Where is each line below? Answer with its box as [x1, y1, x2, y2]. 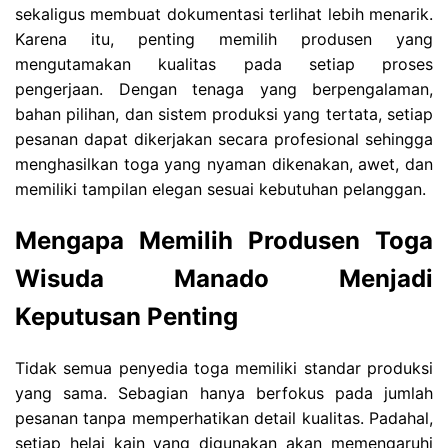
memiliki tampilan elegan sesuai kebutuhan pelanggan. [15, 178, 426, 199]
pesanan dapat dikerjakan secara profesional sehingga [15, 128, 433, 149]
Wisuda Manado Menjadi [15, 263, 433, 293]
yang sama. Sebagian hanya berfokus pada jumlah [15, 382, 433, 403]
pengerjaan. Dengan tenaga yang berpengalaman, [15, 78, 433, 99]
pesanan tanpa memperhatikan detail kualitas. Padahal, [15, 407, 433, 428]
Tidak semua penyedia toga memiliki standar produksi [15, 357, 433, 378]
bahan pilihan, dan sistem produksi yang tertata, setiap [15, 103, 433, 124]
